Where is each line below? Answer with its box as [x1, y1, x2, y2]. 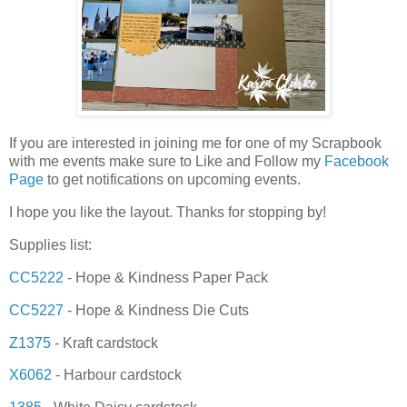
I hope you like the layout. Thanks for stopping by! [9, 204, 326, 221]
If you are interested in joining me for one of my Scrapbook [9, 135, 382, 152]
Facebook [324, 154, 389, 170]
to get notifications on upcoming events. [44, 172, 301, 188]
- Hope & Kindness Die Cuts [64, 302, 249, 318]
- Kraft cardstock [51, 334, 158, 351]
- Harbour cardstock [52, 367, 182, 383]
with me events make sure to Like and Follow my [9, 154, 324, 170]
